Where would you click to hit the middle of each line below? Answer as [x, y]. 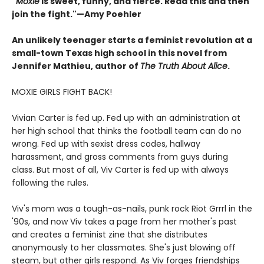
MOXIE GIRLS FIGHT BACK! [62, 92]
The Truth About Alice [184, 66]
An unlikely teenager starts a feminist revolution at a [132, 40]
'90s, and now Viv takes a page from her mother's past [124, 222]
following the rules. [50, 183]
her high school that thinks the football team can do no [127, 131]
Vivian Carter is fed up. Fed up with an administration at [126, 118]
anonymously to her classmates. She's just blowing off [124, 248]
